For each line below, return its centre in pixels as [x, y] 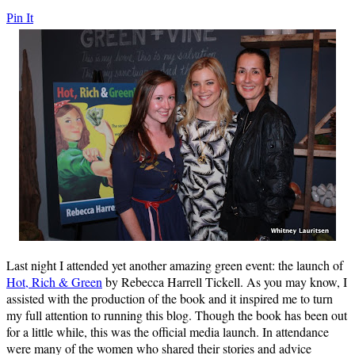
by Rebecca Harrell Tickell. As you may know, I [225, 281]
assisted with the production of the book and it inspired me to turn [170, 298]
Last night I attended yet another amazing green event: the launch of [175, 265]
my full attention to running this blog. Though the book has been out [177, 315]
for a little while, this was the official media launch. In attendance [168, 331]
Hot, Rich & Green [54, 281]
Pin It [20, 17]
